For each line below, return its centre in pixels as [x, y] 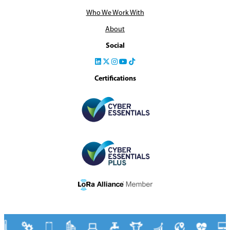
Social [115, 46]
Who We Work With [115, 13]
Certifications [115, 79]
